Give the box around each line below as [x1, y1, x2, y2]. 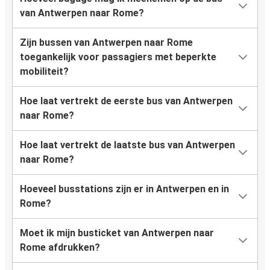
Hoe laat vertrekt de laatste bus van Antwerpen [20, 139, 235, 151]
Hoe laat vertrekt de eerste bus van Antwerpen [20, 95, 233, 107]
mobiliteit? [20, 66, 69, 78]
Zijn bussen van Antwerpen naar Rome [20, 37, 193, 49]
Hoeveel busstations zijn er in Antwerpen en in [20, 183, 229, 195]
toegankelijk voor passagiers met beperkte [20, 51, 216, 63]
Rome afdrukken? [20, 242, 100, 254]
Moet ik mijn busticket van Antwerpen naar [20, 227, 214, 239]
